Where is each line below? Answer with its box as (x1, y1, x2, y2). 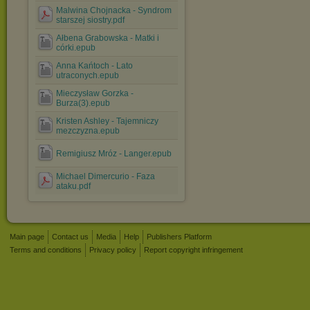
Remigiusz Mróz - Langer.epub (56, 149, 172, 158)
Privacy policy (89, 246, 136, 254)
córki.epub (56, 43, 95, 53)
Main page (10, 232, 44, 241)
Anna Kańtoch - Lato (56, 61, 133, 71)
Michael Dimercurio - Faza (56, 172, 155, 181)
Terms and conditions (10, 246, 82, 254)
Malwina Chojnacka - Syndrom (56, 6, 172, 15)
